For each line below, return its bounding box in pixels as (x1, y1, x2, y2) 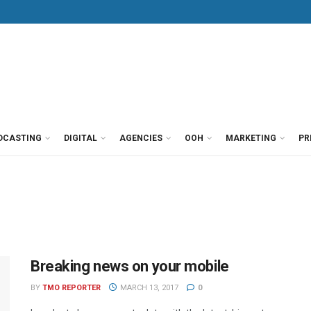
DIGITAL (64, 133, 97, 143)
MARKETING (226, 133, 276, 143)
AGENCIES (119, 133, 162, 143)
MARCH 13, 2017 (117, 283, 178, 292)
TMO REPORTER (42, 283, 101, 292)
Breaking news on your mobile (31, 258, 229, 275)
